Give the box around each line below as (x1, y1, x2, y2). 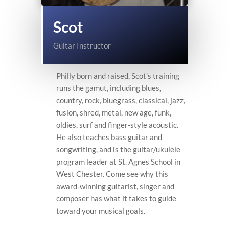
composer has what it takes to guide (56, 193, 176, 203)
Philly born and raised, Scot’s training (56, 71, 179, 80)
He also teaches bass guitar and (56, 132, 162, 142)
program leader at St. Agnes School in (56, 156, 180, 166)
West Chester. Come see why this (56, 169, 168, 178)
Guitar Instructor (53, 40, 111, 50)
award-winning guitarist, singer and (56, 181, 174, 191)
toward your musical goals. (56, 205, 145, 215)
